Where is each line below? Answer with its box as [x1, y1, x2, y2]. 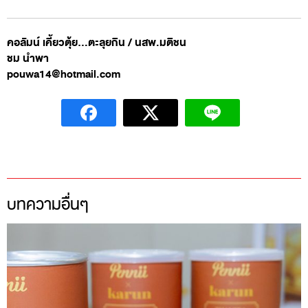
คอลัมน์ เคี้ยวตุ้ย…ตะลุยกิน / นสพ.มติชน [7, 34, 186, 52]
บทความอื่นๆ [7, 192, 89, 217]
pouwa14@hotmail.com [7, 65, 120, 83]
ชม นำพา [7, 49, 49, 67]
